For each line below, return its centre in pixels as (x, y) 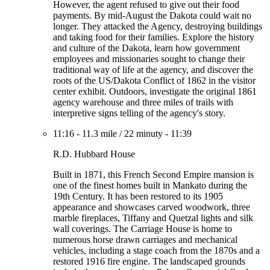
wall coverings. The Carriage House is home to (143, 229)
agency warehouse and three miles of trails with (143, 102)
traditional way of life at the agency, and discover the (153, 70)
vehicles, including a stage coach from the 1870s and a (156, 250)
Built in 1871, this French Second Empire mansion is (153, 174)
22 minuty (143, 133)
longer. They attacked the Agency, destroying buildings (158, 26)
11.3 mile (99, 133)
